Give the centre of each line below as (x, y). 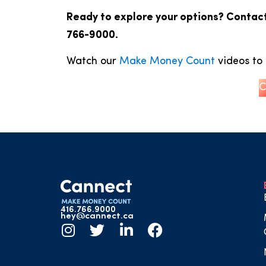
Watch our (93, 61)
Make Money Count (167, 61)
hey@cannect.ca (97, 217)
